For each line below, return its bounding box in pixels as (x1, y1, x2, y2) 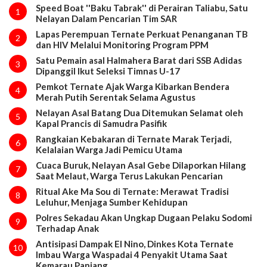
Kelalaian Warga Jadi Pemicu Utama (35, 144, 182, 155)
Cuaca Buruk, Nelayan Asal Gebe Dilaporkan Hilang (35, 159, 246, 170)
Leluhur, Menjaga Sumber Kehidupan (35, 196, 188, 207)
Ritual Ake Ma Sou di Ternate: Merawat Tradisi (35, 185, 229, 197)
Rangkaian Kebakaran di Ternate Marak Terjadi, (35, 133, 231, 144)
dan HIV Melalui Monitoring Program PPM (35, 39, 209, 50)
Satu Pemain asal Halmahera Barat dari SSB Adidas (35, 54, 242, 66)
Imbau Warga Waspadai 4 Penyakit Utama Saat (35, 249, 228, 260)
